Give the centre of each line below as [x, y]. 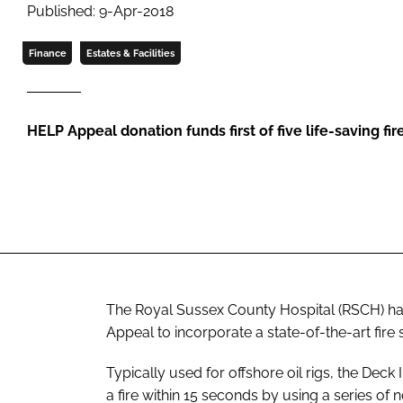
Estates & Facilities [130, 53]
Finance [47, 53]
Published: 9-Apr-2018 [100, 11]
